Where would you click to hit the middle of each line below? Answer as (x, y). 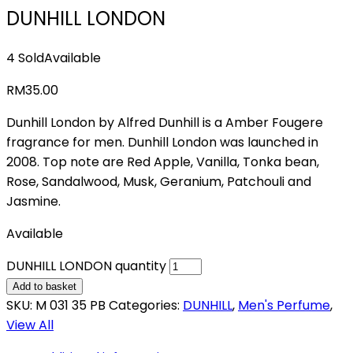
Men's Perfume (284, 305)
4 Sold (25, 58)
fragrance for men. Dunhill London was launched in (162, 142)
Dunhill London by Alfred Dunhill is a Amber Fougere (165, 122)
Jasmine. (33, 201)
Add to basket (45, 286)
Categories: (146, 305)
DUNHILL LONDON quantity (86, 266)
